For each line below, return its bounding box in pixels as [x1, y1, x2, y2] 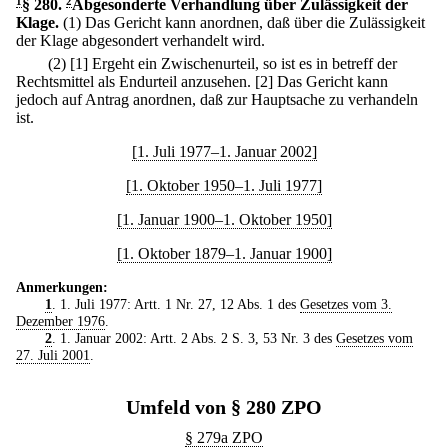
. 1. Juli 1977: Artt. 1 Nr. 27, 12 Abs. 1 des [51, 296, 300, 313]
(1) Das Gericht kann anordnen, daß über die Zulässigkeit [63, 14, 425, 31]
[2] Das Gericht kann [255, 73, 388, 91]
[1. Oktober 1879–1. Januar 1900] [116, 245, 332, 263]
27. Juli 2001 [16, 347, 90, 364]
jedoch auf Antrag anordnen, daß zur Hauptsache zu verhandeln [16, 91, 418, 109]
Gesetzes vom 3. [299, 296, 392, 313]
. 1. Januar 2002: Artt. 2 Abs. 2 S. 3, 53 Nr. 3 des [51, 330, 336, 347]
